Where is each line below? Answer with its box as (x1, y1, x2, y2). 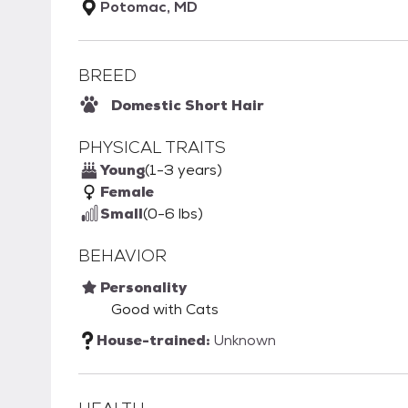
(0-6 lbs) (143, 204, 203, 224)
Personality (100, 278, 187, 298)
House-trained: (97, 331, 213, 351)
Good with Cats (111, 300, 219, 320)
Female (100, 182, 154, 202)
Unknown (213, 331, 276, 351)
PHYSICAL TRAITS (78, 137, 226, 158)
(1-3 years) (145, 160, 222, 180)
